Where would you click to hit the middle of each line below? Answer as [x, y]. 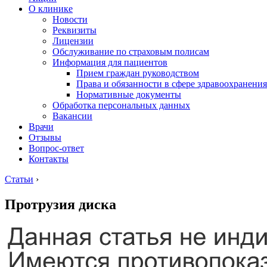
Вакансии [72, 116]
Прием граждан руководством [138, 73]
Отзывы [45, 137]
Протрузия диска [60, 204]
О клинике [51, 9]
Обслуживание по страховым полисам [131, 52]
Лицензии [73, 41]
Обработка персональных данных [121, 105]
